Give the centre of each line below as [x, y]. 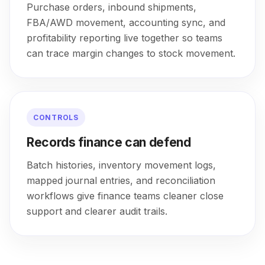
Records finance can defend [109, 142]
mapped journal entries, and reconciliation [121, 180]
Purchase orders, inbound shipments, [112, 7]
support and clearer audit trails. [97, 211]
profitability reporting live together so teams [125, 38]
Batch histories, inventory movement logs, [121, 165]
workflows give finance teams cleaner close [125, 196]
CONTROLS [56, 117]
